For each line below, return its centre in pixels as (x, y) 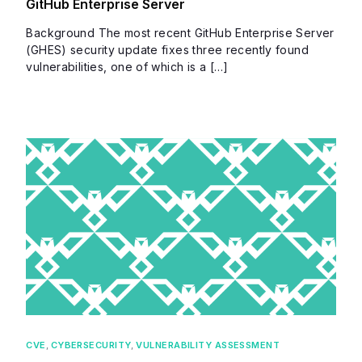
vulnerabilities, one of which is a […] (127, 67)
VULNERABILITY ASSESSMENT (208, 345)
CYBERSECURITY (91, 345)
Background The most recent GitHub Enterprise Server (180, 33)
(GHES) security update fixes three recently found (167, 50)
